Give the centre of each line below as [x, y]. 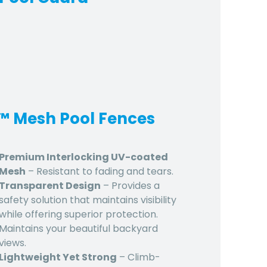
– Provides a [130, 185]
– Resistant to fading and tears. [99, 171]
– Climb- [138, 257]
